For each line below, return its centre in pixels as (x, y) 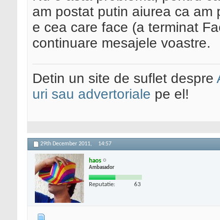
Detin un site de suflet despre (124, 79)
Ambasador (102, 167)
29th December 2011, (67, 144)
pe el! (170, 94)
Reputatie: (102, 184)
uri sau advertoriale (92, 94)
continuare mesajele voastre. (122, 43)
